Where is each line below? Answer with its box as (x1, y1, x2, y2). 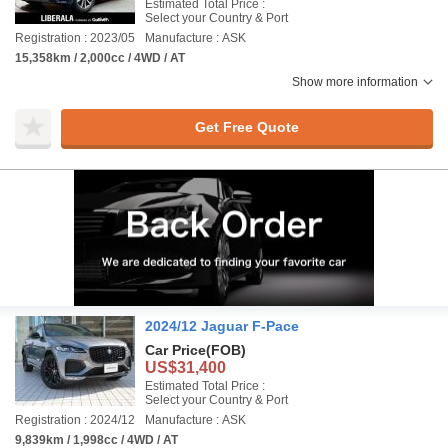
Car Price (145, 342, 206, 358)
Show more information (292, 75, 418, 89)
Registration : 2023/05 (15, 31, 135, 45)
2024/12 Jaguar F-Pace (145, 318, 299, 334)
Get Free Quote (194, 118, 299, 135)
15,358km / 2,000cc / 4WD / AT (15, 51, 185, 65)
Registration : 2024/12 (15, 413, 135, 427)
